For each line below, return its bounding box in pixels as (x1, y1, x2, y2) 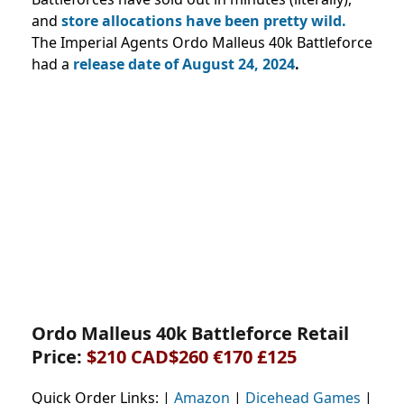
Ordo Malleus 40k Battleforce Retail (32, 320, 349, 345)
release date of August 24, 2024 (73, 53, 295, 74)
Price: (32, 344, 87, 369)
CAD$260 (131, 344, 213, 369)
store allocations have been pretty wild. (61, 10, 346, 31)
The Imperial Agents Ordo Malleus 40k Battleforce (32, 32, 372, 52)
